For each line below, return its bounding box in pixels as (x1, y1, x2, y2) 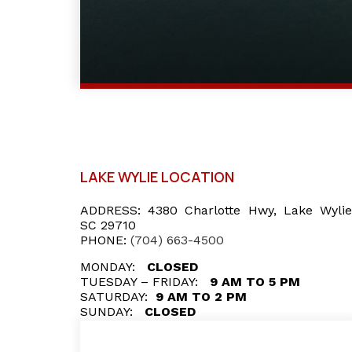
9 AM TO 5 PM (206, 274, 300, 289)
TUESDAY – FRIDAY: (80, 274, 198, 289)
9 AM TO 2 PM (156, 289, 247, 304)
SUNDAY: (80, 304, 133, 319)
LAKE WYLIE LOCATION (80, 167, 234, 186)
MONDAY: (80, 259, 135, 274)
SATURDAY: (80, 289, 148, 304)
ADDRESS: (80, 203, 141, 218)
